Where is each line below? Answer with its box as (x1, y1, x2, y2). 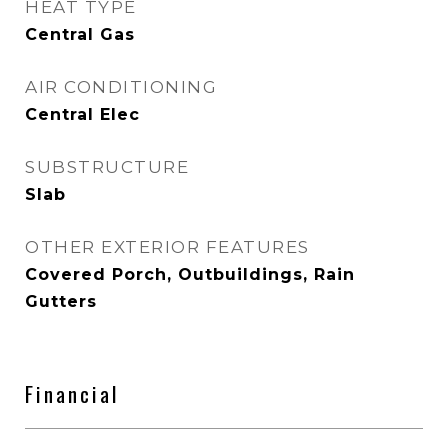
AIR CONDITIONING (25, 77, 217, 97)
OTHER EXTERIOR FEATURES (25, 237, 310, 257)
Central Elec (25, 105, 140, 124)
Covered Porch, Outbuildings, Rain (25, 265, 355, 284)
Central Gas (25, 25, 135, 44)
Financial (25, 378, 119, 409)
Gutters (25, 292, 97, 311)
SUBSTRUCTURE (25, 157, 189, 177)
